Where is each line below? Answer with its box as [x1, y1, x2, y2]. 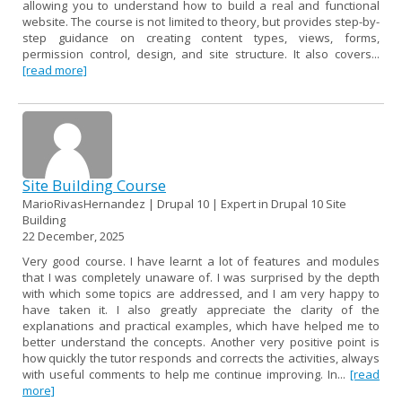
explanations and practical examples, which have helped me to [22, 317, 380, 334]
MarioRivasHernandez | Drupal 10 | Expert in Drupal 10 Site [22, 195, 346, 212]
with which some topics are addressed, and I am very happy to [22, 284, 380, 301]
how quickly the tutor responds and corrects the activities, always [22, 349, 380, 366]
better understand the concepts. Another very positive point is [22, 333, 380, 350]
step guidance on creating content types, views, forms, [22, 29, 380, 46]
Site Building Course [22, 174, 166, 196]
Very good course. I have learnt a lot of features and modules [22, 252, 380, 269]
